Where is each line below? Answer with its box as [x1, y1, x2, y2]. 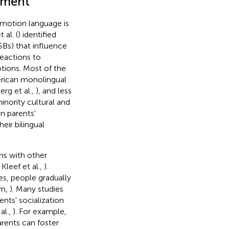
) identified [17, 29, 56, 39]
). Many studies [9, 184, 63, 194]
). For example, [12, 206, 66, 216]
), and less [35, 85, 72, 96]
